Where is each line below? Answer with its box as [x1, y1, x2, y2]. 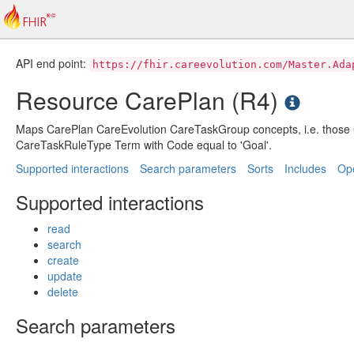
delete [47, 284, 78, 299]
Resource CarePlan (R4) [16, 83, 284, 117]
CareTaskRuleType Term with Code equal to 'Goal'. [16, 137, 272, 153]
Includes [284, 160, 326, 176]
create [47, 252, 79, 268]
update [47, 268, 82, 284]
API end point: [16, 55, 89, 71]
